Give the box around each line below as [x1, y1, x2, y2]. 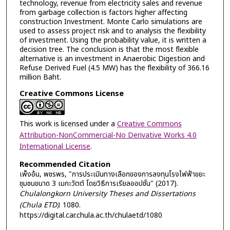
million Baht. [19, 71, 61, 83]
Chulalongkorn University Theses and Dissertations [19, 188, 196, 199]
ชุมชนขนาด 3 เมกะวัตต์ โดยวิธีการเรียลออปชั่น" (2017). [19, 178, 178, 189]
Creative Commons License [19, 88, 124, 100]
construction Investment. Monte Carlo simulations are [19, 16, 202, 27]
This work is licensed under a [19, 119, 117, 130]
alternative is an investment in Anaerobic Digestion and [19, 53, 205, 64]
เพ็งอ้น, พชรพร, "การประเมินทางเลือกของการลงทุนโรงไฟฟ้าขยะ [19, 168, 205, 180]
